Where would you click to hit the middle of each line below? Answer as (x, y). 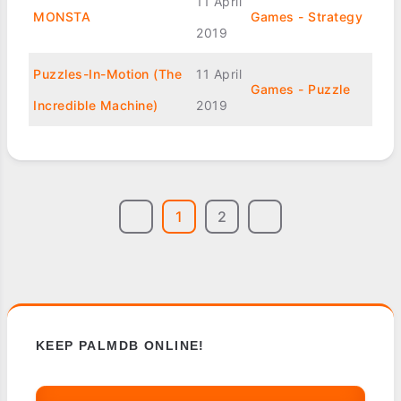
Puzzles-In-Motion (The (107, 74)
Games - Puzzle (300, 89)
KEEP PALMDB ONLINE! (120, 346)
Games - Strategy (307, 17)
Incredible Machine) (96, 105)
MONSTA (62, 17)
